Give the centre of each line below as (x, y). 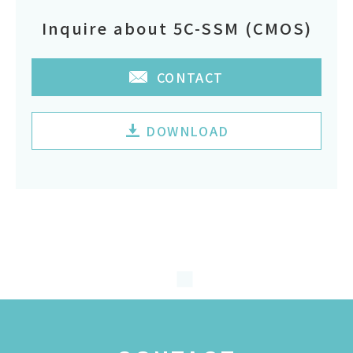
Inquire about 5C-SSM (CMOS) (176, 28)
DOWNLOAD (188, 130)
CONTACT (190, 77)
